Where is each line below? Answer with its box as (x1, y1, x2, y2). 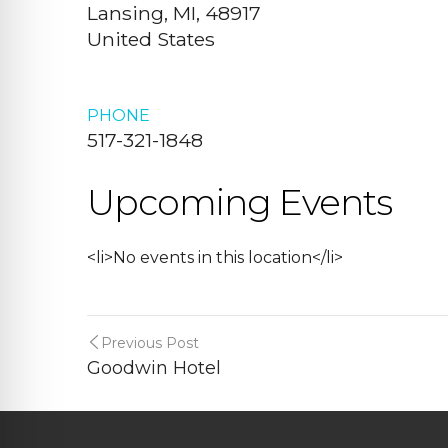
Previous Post (101, 334, 199, 352)
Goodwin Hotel (87, 357, 221, 379)
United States (87, 27, 215, 51)
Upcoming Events (87, 180, 392, 224)
